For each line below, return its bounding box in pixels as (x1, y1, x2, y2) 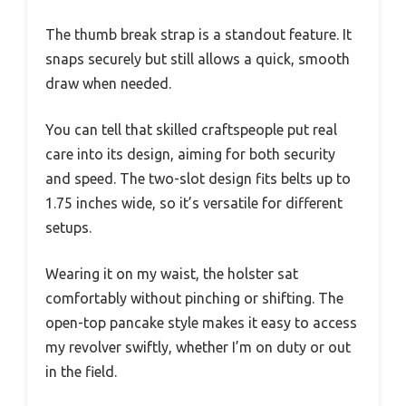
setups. (45, 219, 92, 236)
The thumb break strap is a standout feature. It (45, 26, 352, 43)
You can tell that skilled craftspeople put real (45, 121, 337, 138)
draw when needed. (45, 75, 171, 92)
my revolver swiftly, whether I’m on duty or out (45, 339, 351, 355)
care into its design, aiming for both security (45, 146, 335, 162)
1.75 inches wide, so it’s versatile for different (45, 195, 343, 211)
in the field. (45, 363, 117, 380)
